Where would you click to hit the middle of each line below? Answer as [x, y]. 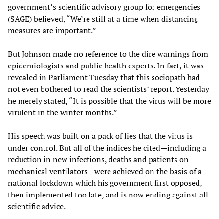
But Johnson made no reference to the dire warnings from [108, 54]
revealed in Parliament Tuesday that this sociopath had [104, 77]
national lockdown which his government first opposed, [105, 183]
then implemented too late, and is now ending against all [108, 194]
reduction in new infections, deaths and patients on [98, 159]
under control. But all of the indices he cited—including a [107, 147]
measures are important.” [52, 30]
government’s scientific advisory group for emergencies [104, 7]
